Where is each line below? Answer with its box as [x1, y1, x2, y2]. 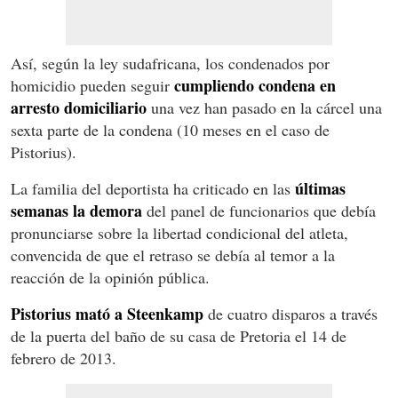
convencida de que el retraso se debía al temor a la [11, 243, 335, 266]
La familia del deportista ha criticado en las [11, 177, 295, 199]
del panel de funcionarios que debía [142, 199, 376, 221]
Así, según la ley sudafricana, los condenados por [11, 52, 330, 74]
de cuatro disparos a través [203, 302, 378, 324]
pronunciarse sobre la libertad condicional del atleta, [11, 221, 348, 243]
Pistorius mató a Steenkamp [11, 301, 203, 325]
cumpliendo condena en [174, 73, 336, 97]
